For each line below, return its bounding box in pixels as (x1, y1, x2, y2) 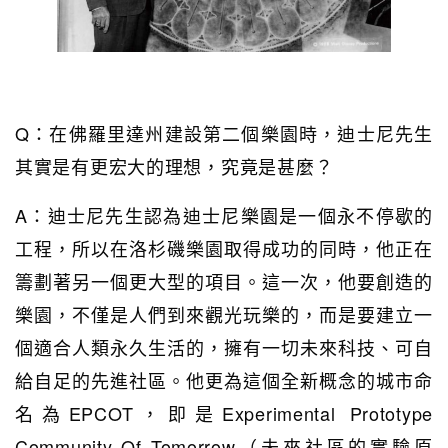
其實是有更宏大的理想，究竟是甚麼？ (15, 152, 334, 179)
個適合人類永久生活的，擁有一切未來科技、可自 (15, 333, 433, 360)
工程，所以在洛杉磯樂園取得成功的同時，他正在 (15, 234, 433, 261)
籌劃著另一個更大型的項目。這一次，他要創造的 (15, 267, 433, 294)
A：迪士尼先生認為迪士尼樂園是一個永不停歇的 (15, 201, 433, 228)
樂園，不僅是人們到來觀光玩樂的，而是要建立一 (15, 300, 433, 327)
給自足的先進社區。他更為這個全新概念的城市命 (15, 366, 433, 393)
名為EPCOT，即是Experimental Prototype (15, 399, 433, 426)
